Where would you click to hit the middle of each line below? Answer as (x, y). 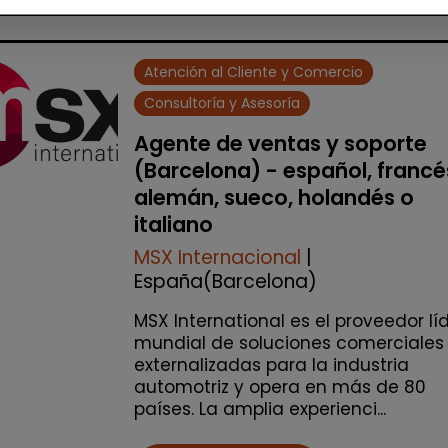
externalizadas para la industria (271, 365)
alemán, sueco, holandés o (274, 198)
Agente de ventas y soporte (280, 144)
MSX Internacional (220, 258)
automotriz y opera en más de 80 (280, 387)
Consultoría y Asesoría (222, 103)
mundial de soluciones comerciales (289, 343)
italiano (173, 225)
